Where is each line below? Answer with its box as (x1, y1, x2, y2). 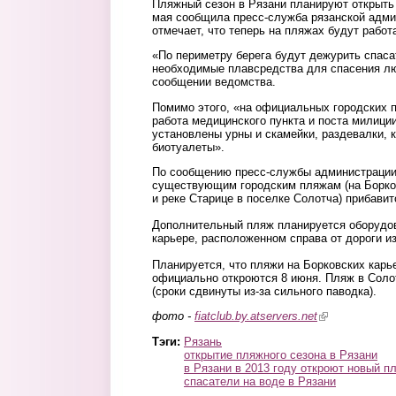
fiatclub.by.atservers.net (194, 309, 317, 324)
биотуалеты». (152, 140, 225, 154)
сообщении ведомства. (152, 75, 276, 89)
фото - (152, 309, 194, 324)
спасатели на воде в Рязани (184, 374, 336, 388)
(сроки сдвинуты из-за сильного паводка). (152, 284, 377, 298)
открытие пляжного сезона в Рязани (184, 347, 377, 362)
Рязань (184, 334, 222, 348)
